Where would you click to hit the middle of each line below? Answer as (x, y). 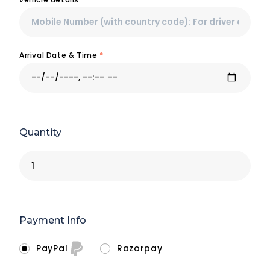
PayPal (53, 248)
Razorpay (140, 249)
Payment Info (53, 221)
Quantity (40, 132)
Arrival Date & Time (59, 55)
